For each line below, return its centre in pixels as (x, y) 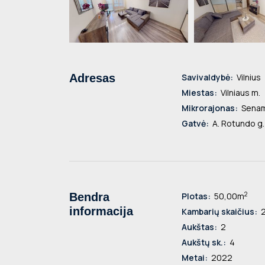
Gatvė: (195, 124)
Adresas (92, 78)
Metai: (195, 258)
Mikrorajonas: (210, 108)
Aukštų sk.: (204, 243)
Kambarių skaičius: (219, 212)
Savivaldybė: (207, 77)
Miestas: (199, 93)
